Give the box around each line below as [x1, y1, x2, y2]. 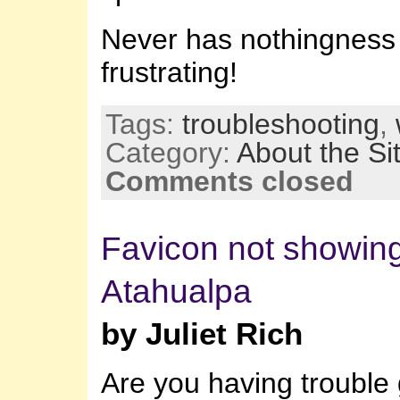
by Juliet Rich [101, 316, 303, 351]
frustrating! [101, 55, 254, 88]
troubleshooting [182, 107, 379, 140]
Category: [105, 136, 237, 169]
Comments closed [105, 164, 354, 197]
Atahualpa [101, 271, 252, 310]
